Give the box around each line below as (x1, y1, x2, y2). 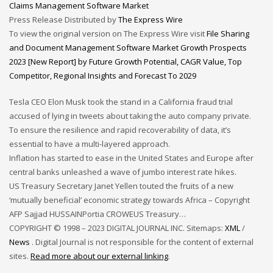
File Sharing (207, 28, 249, 39)
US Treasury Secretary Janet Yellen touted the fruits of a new (9, 180, 233, 191)
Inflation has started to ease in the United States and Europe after (9, 152, 253, 163)
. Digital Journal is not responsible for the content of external (30, 236, 253, 247)
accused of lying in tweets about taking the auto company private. (9, 110, 251, 121)
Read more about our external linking (30, 250, 168, 261)
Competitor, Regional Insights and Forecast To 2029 (9, 70, 196, 81)
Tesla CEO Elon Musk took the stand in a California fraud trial (9, 96, 233, 107)
